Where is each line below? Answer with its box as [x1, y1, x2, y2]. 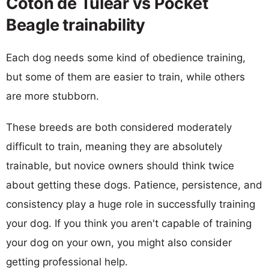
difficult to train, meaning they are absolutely [6, 140, 222, 153]
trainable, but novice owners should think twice [6, 159, 234, 172]
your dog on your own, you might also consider [6, 236, 232, 249]
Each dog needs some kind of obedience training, [6, 51, 246, 64]
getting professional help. [6, 255, 128, 268]
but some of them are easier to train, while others [6, 70, 245, 83]
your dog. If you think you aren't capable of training [6, 217, 252, 229]
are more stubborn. [6, 89, 99, 102]
